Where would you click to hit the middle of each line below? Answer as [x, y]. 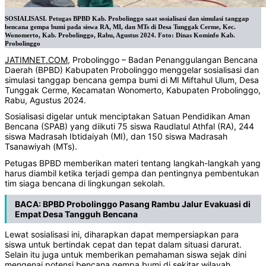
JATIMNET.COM [36, 59]
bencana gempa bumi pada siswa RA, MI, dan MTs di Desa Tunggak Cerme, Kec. [120, 27]
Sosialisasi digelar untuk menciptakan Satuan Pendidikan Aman [127, 116]
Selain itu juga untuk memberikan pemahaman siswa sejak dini [126, 255]
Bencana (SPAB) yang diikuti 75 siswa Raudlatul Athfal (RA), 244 [129, 126]
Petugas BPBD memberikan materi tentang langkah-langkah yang [133, 163]
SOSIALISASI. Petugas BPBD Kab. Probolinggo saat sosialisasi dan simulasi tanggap [127, 19]
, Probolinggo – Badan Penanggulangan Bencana [163, 59]
